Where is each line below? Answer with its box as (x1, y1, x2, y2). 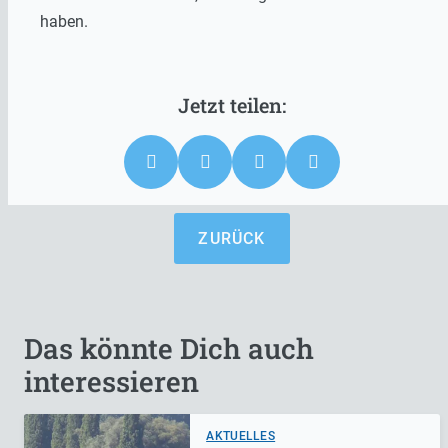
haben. (40, 11, 88, 31)
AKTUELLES (206, 428, 276, 443)
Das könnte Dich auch (24, 329, 314, 367)
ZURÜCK (198, 228, 266, 248)
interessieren (24, 362, 199, 400)
